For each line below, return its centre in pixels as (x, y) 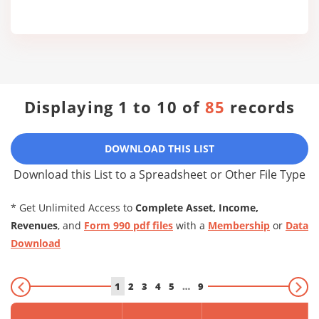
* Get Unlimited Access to (73, 208)
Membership (239, 225)
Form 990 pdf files (129, 225)
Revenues (34, 225)
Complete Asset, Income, (197, 208)
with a (190, 225)
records (260, 107)
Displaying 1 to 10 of (115, 107)
